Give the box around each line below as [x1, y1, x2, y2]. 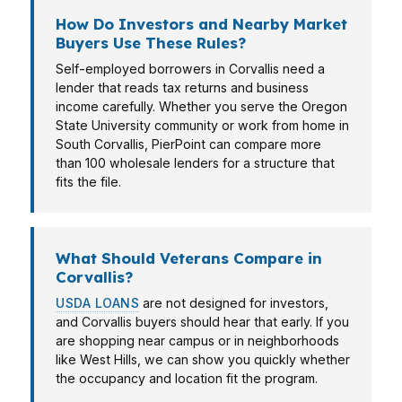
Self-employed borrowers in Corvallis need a [56, 61, 325, 76]
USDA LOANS [56, 295, 139, 310]
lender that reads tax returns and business [56, 80, 309, 95]
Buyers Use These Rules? [56, 33, 246, 52]
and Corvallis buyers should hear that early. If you [56, 314, 349, 329]
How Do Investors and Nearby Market [56, 14, 347, 33]
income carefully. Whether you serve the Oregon [56, 99, 347, 114]
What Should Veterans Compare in [56, 249, 322, 267]
